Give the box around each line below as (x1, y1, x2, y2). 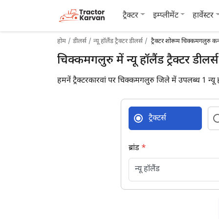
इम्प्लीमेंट (153, 10, 178, 21)
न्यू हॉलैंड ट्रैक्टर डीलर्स (93, 37, 143, 45)
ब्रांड (129, 143, 141, 153)
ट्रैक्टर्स (149, 113, 166, 124)
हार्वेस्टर (193, 10, 214, 21)
